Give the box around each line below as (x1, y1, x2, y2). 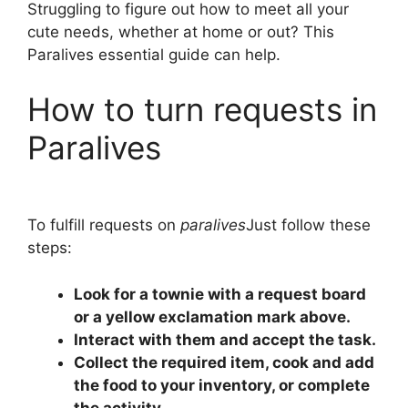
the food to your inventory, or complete (74, 375, 370, 394)
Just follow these (246, 216, 371, 235)
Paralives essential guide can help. (27, 46, 280, 65)
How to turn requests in (27, 89, 377, 128)
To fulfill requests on (27, 216, 180, 235)
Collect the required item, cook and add (74, 352, 374, 372)
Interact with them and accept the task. (74, 330, 376, 349)
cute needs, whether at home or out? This (27, 23, 334, 42)
